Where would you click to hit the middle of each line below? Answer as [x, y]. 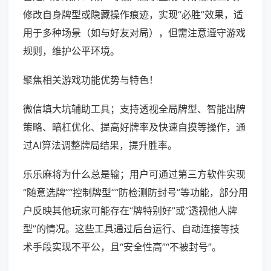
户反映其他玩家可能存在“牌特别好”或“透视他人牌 [130, 211]
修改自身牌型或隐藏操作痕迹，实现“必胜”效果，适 [133, 15]
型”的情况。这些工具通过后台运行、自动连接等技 [131, 229]
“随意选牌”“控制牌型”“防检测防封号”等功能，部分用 [135, 193]
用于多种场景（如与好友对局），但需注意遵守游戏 [134, 33]
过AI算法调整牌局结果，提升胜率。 [100, 145]
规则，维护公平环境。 [71, 51]
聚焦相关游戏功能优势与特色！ [91, 80]
